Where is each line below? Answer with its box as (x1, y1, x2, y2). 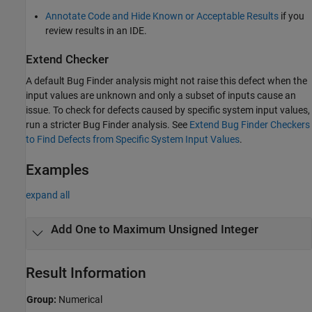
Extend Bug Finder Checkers (189, 118, 310, 130)
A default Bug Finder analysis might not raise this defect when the (26, 75, 307, 86)
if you (279, 10, 304, 22)
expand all (26, 189, 70, 201)
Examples (26, 161, 89, 178)
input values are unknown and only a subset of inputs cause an (26, 89, 296, 101)
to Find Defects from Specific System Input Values (26, 133, 240, 145)
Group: (26, 293, 56, 305)
